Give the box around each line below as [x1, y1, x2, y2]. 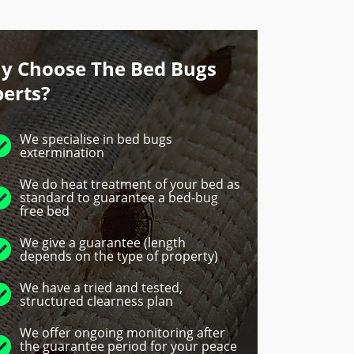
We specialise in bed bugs [20, 130, 172, 149]
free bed [20, 202, 70, 220]
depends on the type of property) [20, 247, 218, 265]
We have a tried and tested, [20, 279, 183, 297]
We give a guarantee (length [20, 234, 186, 252]
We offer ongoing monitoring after [20, 324, 225, 342]
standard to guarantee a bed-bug [20, 189, 218, 207]
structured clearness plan [20, 292, 173, 311]
